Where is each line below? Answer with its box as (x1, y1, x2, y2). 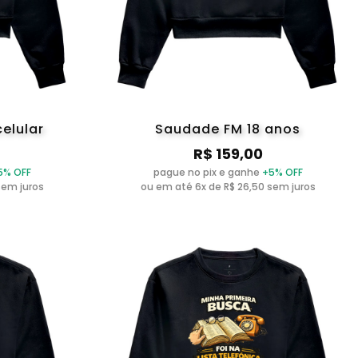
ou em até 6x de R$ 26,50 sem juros (140, 180, 316, 194)
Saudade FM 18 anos (155, 120, 301, 139)
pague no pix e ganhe (153, 165, 262, 180)
